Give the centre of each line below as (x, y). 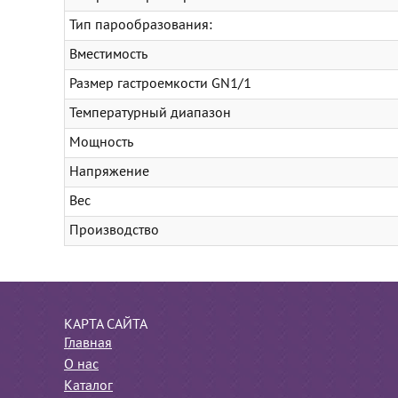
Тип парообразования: (141, 26)
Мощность (101, 143)
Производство (114, 231)
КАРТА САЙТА (106, 325)
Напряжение (109, 172)
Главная (88, 344)
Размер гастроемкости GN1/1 (160, 84)
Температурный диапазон (150, 114)
